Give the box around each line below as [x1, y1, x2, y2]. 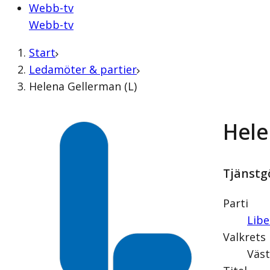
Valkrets [222, 230, 266, 245]
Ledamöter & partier [29, 62, 137, 77]
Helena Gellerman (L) [29, 79, 137, 93]
